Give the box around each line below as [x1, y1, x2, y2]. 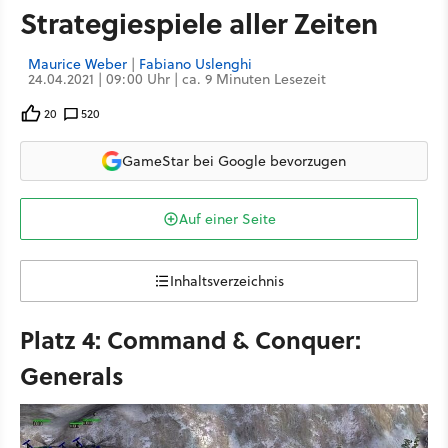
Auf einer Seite [178, 209, 276, 229]
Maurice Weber [28, 54, 127, 74]
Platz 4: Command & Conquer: [20, 322, 361, 357]
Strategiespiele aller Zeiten [20, 2, 378, 43]
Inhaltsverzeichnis [170, 271, 284, 291]
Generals [20, 358, 124, 393]
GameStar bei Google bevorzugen [122, 150, 346, 171]
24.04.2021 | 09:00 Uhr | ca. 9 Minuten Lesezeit [28, 69, 326, 89]
